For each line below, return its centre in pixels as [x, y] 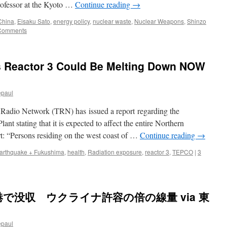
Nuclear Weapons [159, 21]
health [76, 152]
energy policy [71, 21]
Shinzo [197, 21]
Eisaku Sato [34, 21]
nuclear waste [112, 21]
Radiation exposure [115, 152]
